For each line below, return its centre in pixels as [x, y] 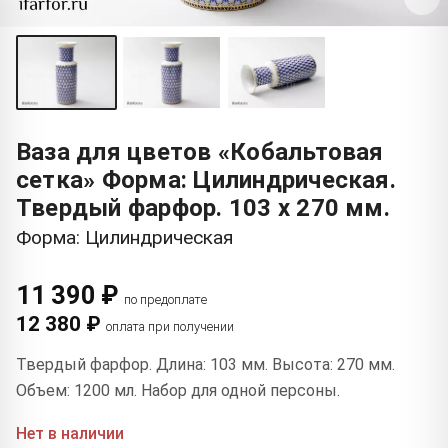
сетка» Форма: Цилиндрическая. [206, 179]
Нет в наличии [70, 433]
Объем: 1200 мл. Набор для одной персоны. [178, 390]
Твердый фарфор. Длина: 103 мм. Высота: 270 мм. [205, 364]
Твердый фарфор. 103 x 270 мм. [203, 207]
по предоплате [165, 299]
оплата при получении [170, 326]
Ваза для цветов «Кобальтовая [200, 151]
